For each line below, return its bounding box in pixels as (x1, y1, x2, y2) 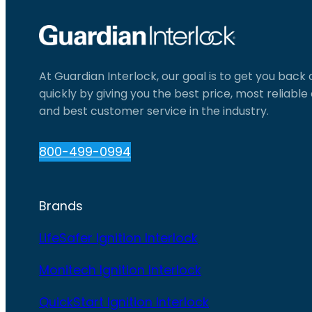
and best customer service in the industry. (39, 103, 269, 120)
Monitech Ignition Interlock (39, 260, 201, 279)
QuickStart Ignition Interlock (39, 292, 209, 311)
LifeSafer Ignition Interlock (39, 228, 198, 247)
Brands (39, 196, 83, 214)
